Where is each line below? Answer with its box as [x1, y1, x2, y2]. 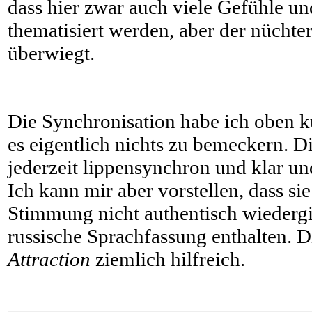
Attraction [8, 248, 95, 271]
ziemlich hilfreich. [95, 248, 245, 271]
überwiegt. [8, 42, 95, 65]
